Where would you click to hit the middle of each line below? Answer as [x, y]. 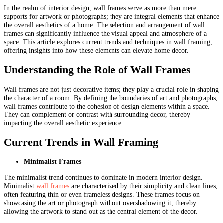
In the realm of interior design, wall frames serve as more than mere [100, 8]
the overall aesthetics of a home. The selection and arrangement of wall [104, 25]
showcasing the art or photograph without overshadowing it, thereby [100, 202]
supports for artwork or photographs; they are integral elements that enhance [111, 16]
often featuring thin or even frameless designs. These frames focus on [102, 194]
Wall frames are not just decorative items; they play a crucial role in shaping [111, 89]
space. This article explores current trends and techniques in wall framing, [108, 42]
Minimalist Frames [53, 162]
